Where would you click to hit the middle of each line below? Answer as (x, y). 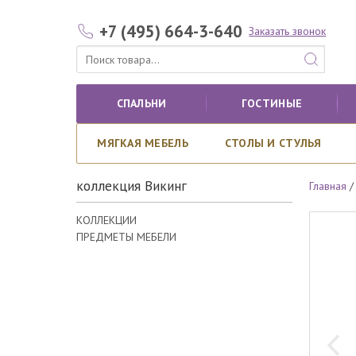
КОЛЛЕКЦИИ (106, 220)
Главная (328, 186)
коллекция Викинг (132, 186)
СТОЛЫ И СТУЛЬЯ (273, 143)
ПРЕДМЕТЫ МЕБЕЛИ (126, 236)
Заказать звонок (288, 31)
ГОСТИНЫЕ (272, 103)
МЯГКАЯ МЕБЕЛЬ (143, 143)
